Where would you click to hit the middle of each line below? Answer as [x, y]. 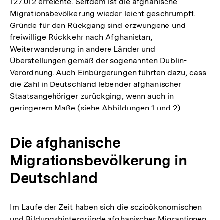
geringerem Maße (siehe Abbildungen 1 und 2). [96, 108]
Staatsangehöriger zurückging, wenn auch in [92, 96]
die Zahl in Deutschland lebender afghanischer [96, 84]
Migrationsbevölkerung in [98, 160]
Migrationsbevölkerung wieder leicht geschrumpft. [103, 13]
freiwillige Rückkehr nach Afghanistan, [81, 37]
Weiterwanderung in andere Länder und [83, 49]
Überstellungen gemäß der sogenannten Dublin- [98, 60]
